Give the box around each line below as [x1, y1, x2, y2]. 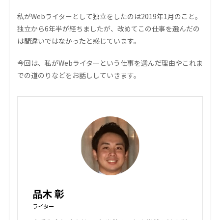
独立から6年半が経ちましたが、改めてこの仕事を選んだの [17, 24, 200, 34]
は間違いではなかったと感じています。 [17, 36, 140, 46]
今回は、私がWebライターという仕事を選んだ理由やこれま [17, 58, 203, 68]
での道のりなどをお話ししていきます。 [17, 70, 140, 81]
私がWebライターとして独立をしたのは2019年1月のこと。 [17, 11, 202, 22]
